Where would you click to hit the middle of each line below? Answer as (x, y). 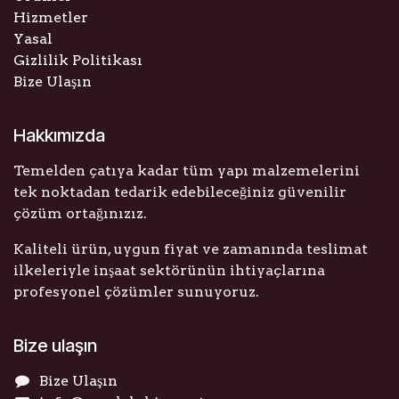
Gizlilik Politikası (78, 61)
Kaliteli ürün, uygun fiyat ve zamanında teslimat (191, 249)
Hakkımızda (59, 136)
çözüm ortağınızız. (80, 214)
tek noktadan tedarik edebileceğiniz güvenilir (180, 192)
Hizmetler (51, 18)
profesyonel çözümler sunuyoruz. (136, 292)
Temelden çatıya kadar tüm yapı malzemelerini (187, 171)
